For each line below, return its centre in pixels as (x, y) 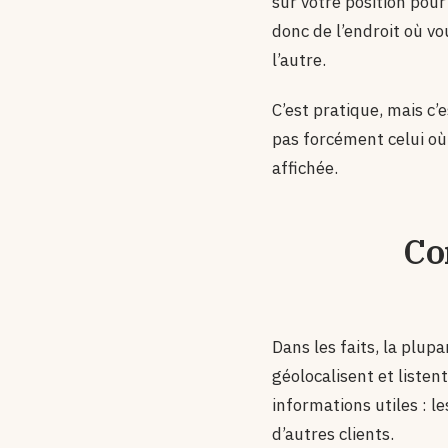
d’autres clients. (333, 433)
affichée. (305, 168)
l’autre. (299, 60)
